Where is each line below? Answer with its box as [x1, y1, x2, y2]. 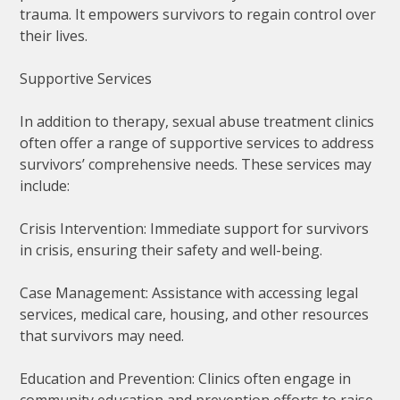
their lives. [20, 25, 88, 46]
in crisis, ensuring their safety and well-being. [20, 239, 323, 260]
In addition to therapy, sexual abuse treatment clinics [20, 111, 375, 131]
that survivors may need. [20, 325, 185, 346]
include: [20, 175, 71, 196]
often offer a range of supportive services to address [20, 132, 375, 153]
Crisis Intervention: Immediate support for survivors [20, 218, 370, 238]
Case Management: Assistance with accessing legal [20, 282, 359, 303]
